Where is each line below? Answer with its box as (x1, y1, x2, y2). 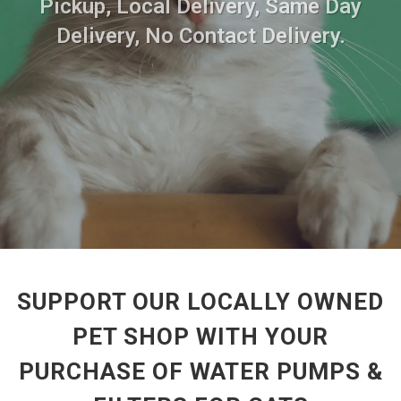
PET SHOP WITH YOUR (73, 323, 328, 350)
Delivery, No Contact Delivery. (55, 23, 346, 48)
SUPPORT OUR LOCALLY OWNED (17, 288, 384, 315)
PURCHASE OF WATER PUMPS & (18, 358, 383, 385)
